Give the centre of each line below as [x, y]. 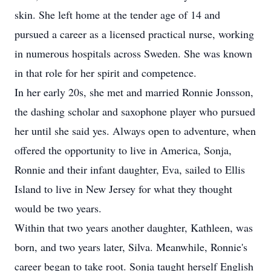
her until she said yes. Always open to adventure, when [135, 131]
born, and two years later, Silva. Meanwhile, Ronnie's [131, 247]
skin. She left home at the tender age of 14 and [117, 15]
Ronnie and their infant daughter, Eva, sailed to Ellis [130, 169]
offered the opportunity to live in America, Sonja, [123, 150]
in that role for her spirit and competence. [106, 73]
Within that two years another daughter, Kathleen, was [134, 227]
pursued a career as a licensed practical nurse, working [134, 34]
